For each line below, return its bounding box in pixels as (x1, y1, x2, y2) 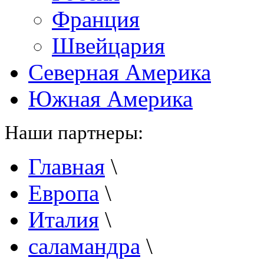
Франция (52, 6, 140, 32)
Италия (28, 207, 99, 232)
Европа (28, 180, 99, 206)
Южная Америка (28, 86, 193, 111)
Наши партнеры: (5, 121, 143, 143)
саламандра (28, 233, 140, 259)
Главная (28, 154, 105, 179)
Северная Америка (28, 60, 211, 85)
